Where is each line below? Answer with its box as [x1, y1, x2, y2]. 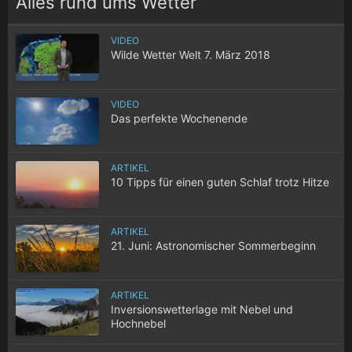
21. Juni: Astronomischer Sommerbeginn [111, 238, 316, 252]
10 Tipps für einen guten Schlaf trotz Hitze [111, 174, 329, 189]
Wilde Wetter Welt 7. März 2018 [111, 47, 270, 61]
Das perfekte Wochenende [111, 111, 247, 125]
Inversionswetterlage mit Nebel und [111, 302, 293, 316]
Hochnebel [111, 316, 166, 330]
